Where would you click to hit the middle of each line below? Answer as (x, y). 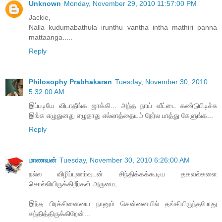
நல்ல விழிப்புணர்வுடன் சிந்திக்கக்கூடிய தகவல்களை (123, 174)
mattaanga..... (51, 37)
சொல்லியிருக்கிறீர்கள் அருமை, (73, 184)
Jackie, (40, 18)
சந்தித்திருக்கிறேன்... (59, 214)
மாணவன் (43, 160)
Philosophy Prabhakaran (70, 82)
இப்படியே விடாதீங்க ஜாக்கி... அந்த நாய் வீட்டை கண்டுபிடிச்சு (123, 106)
